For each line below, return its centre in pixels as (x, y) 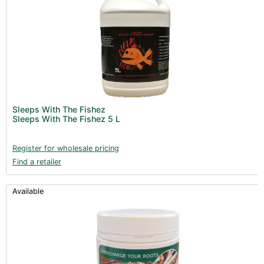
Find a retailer (37, 161)
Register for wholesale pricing (66, 148)
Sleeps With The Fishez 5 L (66, 118)
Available (28, 191)
